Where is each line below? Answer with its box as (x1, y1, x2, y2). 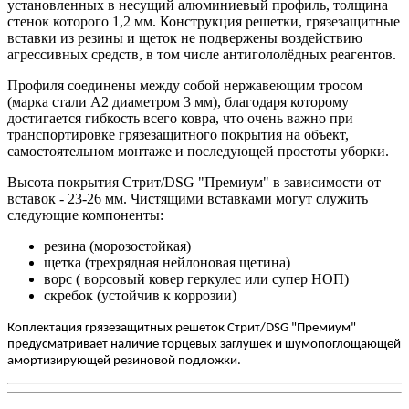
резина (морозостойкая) (44, 238, 191, 255)
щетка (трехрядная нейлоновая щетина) (44, 255, 290, 271)
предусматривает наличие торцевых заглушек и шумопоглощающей (7, 338, 401, 352)
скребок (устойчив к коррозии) (44, 288, 236, 304)
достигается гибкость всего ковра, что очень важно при (7, 110, 353, 127)
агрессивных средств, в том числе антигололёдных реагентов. (7, 47, 396, 63)
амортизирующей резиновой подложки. (7, 354, 241, 369)
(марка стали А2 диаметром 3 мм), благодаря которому (7, 94, 349, 110)
